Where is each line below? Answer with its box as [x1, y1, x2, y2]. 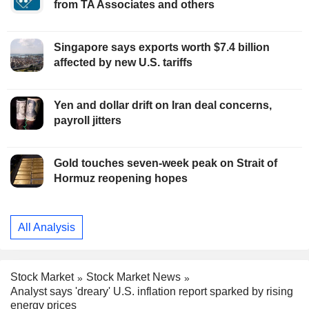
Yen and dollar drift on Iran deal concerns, [54, 99, 272, 112]
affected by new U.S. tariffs [54, 57, 192, 69]
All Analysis [18, 221, 75, 233]
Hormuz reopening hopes [54, 172, 188, 185]
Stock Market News [86, 271, 181, 283]
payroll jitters [54, 114, 121, 127]
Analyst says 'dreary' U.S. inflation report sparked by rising [10, 286, 293, 297]
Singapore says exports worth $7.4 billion [54, 41, 270, 54]
